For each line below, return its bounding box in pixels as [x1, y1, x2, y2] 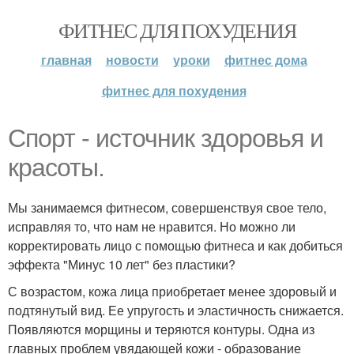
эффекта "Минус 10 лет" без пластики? [8, 255, 235, 273]
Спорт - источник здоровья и [8, 124, 323, 153]
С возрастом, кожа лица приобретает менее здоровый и [8, 282, 337, 300]
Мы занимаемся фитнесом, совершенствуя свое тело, [8, 198, 326, 217]
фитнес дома [224, 51, 307, 69]
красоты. [8, 153, 104, 182]
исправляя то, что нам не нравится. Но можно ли [8, 217, 296, 235]
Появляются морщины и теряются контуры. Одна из [8, 320, 314, 338]
